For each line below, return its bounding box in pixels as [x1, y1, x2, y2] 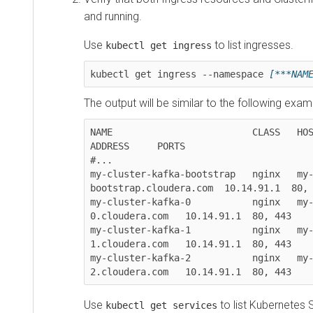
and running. [84, 9, 142, 23]
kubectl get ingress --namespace [90, 68, 269, 80]
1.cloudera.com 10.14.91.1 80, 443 [90, 238, 291, 249]
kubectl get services [105, 299, 217, 311]
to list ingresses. [212, 38, 293, 52]
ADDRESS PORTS [90, 140, 196, 152]
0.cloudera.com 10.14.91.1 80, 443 [90, 210, 291, 221]
